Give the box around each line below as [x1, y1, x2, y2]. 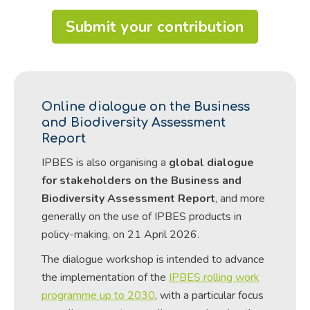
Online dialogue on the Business [42, 99, 250, 113]
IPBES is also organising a [42, 154, 169, 170]
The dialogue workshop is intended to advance [42, 251, 264, 267]
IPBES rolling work [169, 269, 259, 285]
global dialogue [169, 154, 254, 170]
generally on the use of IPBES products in [42, 208, 241, 224]
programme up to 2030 [42, 287, 155, 303]
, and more [215, 190, 265, 206]
